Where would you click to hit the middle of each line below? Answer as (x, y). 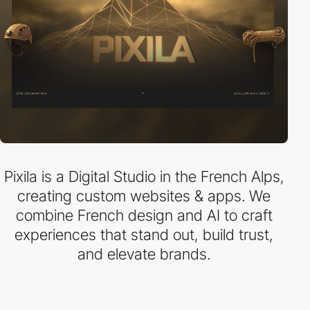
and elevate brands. (144, 254)
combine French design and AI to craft (144, 215)
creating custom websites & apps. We (144, 196)
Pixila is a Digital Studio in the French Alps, (144, 176)
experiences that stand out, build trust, (144, 235)
